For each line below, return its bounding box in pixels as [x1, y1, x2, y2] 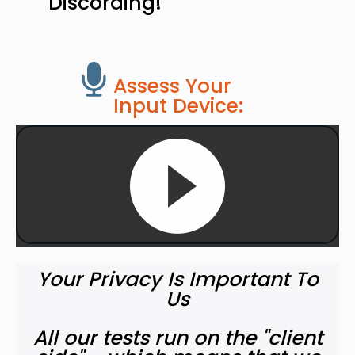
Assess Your [113, 72, 232, 100]
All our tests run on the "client [32, 324, 323, 352]
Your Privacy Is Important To [36, 265, 319, 293]
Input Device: [113, 92, 244, 120]
